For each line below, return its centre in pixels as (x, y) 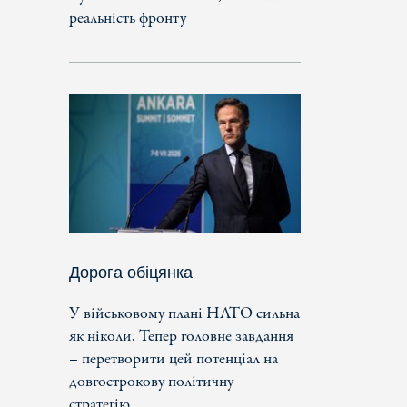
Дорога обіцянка (131, 272)
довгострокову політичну (151, 382)
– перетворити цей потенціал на (174, 359)
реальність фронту (128, 18)
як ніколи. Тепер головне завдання (181, 336)
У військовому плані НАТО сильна (184, 313)
